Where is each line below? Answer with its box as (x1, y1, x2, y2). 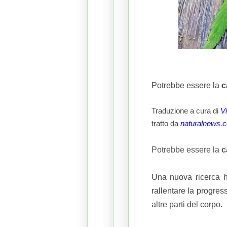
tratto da (151, 119, 180, 128)
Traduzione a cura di (151, 106, 220, 115)
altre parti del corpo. (151, 200, 222, 209)
